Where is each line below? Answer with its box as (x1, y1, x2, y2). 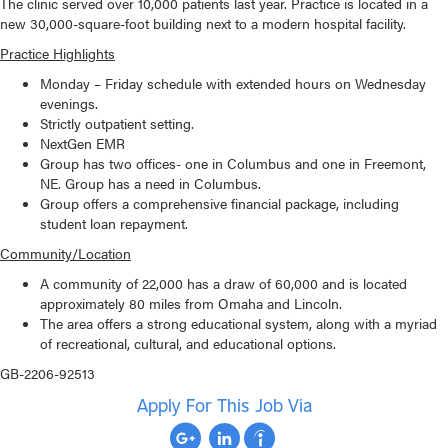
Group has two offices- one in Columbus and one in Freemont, (40, 153, 426, 174)
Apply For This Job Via (136, 393, 312, 418)
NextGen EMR (40, 133, 125, 154)
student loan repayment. (40, 213, 188, 234)
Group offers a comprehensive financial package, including (40, 193, 399, 214)
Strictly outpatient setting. (40, 113, 194, 134)
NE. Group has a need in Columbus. (40, 173, 261, 194)
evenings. (40, 93, 98, 114)
